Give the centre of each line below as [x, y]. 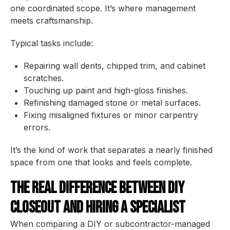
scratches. [44, 78]
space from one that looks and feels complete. [101, 162]
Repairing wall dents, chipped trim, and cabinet [114, 66]
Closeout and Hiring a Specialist [98, 208]
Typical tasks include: [52, 43]
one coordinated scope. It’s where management [103, 8]
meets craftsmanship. [52, 21]
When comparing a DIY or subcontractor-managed [110, 224]
